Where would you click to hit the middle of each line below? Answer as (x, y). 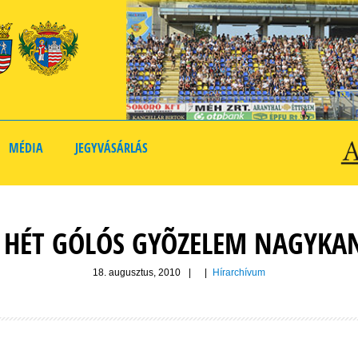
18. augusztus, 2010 (137, 273)
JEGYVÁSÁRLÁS (111, 148)
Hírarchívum (239, 273)
